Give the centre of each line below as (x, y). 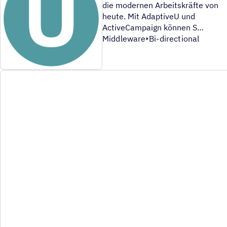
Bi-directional (174, 39)
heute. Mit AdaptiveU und (149, 16)
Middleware (124, 39)
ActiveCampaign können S (153, 28)
